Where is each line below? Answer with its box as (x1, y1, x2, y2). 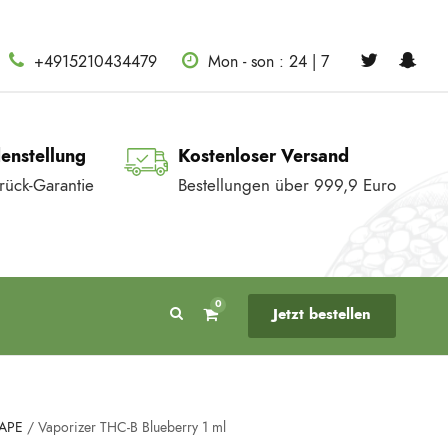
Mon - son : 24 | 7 (208, 51, 329, 73)
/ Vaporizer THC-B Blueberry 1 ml (22, 418, 226, 437)
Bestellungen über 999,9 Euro (178, 173, 396, 197)
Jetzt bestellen (273, 304, 371, 324)
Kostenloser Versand (178, 143, 349, 168)
